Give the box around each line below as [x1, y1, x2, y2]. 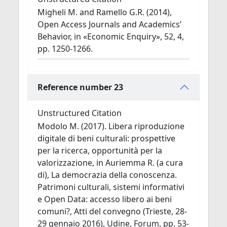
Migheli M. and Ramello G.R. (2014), [37, 7, 172, 18]
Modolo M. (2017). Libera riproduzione [37, 121, 184, 132]
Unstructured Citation [37, 107, 122, 119]
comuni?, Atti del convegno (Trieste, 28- [37, 206, 187, 217]
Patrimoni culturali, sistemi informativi [37, 181, 184, 193]
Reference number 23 [37, 81, 123, 93]
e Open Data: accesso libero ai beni [37, 194, 172, 205]
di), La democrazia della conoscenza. [37, 169, 177, 180]
